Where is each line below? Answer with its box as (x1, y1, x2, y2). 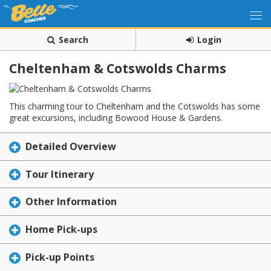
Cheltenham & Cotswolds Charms (9, 60, 226, 77)
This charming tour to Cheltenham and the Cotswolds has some (9, 100, 260, 112)
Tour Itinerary (25, 167, 94, 181)
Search (59, 34, 88, 45)
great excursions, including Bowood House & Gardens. (9, 112, 223, 123)
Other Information (25, 195, 117, 209)
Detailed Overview (25, 140, 116, 153)
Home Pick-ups (25, 223, 97, 237)
